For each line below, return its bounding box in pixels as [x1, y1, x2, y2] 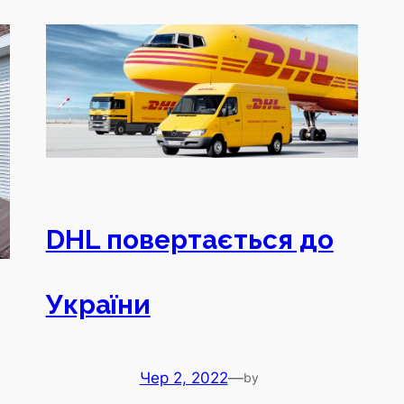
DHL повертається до [45, 223, 334, 255]
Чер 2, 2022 [139, 369, 228, 388]
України [45, 288, 151, 320]
